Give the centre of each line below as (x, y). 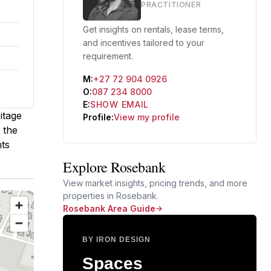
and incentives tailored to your (144, 43)
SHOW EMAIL (119, 104)
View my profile (147, 117)
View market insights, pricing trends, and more (155, 183)
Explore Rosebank (114, 167)
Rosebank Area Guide (109, 208)
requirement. (108, 56)
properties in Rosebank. (111, 196)
